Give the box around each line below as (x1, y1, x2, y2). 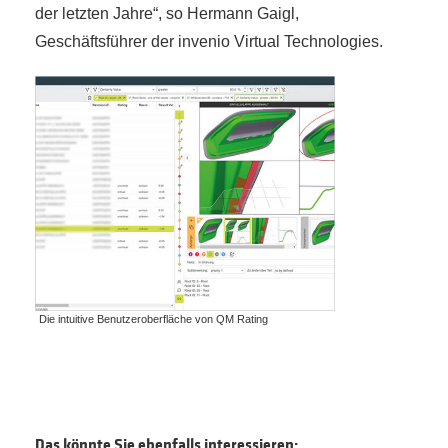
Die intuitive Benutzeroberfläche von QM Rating (39, 312, 268, 325)
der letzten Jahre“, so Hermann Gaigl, (35, 5, 299, 23)
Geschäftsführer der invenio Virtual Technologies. (35, 33, 383, 51)
